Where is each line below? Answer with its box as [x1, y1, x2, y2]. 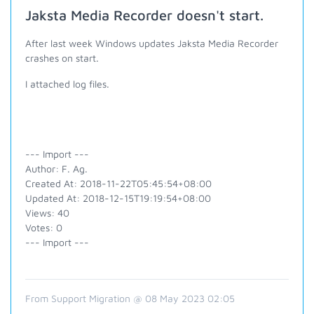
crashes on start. [25, 52, 99, 64]
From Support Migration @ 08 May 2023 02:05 [25, 292, 235, 304]
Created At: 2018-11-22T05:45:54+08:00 [25, 177, 212, 189]
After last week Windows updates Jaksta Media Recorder [25, 37, 278, 49]
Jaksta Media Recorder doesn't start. [25, 7, 264, 23]
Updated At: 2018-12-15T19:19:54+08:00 [25, 192, 211, 204]
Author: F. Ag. [25, 163, 88, 175]
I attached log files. [25, 78, 109, 90]
